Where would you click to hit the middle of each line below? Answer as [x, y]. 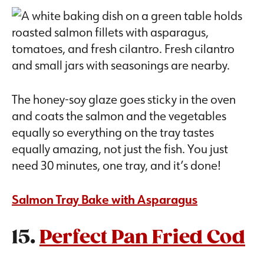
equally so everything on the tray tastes [113, 132]
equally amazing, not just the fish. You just [120, 149]
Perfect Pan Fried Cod [142, 238]
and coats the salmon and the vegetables [119, 116]
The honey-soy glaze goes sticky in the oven [124, 99]
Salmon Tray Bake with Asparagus [105, 199]
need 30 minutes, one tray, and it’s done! [118, 165]
